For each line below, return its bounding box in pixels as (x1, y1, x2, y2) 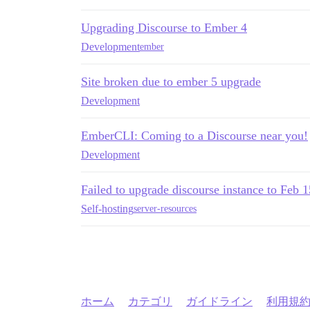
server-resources (134, 203, 197, 215)
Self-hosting (81, 202, 134, 215)
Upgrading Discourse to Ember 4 (81, 20, 247, 35)
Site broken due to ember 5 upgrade (81, 74, 261, 89)
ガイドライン (186, 295, 253, 307)
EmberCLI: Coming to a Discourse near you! (81, 128, 308, 143)
